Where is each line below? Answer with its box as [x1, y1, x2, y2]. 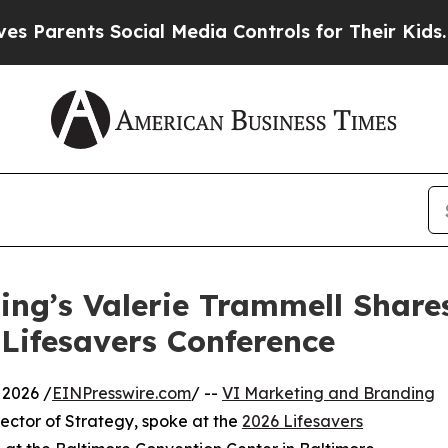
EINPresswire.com [52, 383, 191, 404]
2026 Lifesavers [242, 411, 363, 432]
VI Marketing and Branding [222, 383, 435, 404]
